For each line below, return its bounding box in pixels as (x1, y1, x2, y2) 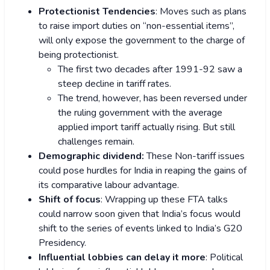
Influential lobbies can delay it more (39, 251, 206, 265)
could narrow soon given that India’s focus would (39, 207, 240, 221)
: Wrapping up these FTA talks (101, 193, 228, 207)
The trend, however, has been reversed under (58, 92, 247, 105)
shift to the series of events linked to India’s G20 (39, 222, 242, 236)
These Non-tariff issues (144, 149, 245, 163)
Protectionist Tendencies (39, 5, 155, 19)
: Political (206, 251, 243, 265)
